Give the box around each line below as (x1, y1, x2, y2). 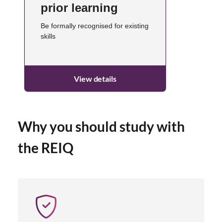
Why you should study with (18, 117, 185, 135)
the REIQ (18, 139, 73, 156)
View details (74, 73, 116, 83)
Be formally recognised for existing (41, 21, 149, 30)
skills (41, 32, 55, 40)
